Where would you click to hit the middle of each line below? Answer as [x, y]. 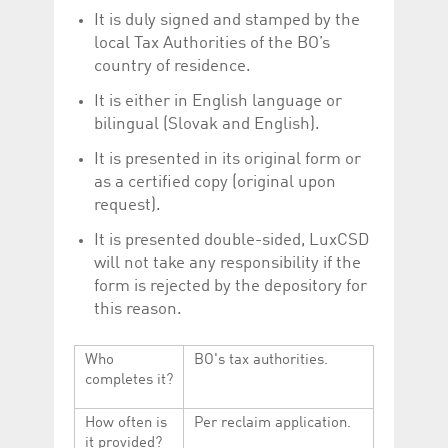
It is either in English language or [218, 101]
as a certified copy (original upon [215, 182]
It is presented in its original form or [227, 159]
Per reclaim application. [272, 423]
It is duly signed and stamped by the [227, 20]
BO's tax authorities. [261, 360]
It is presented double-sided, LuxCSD [231, 240]
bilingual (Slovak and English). [207, 124]
